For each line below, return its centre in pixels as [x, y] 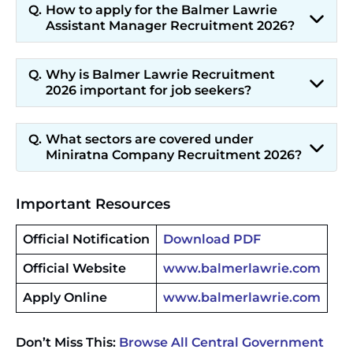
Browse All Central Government [221, 342]
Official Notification [86, 239]
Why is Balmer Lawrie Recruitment [160, 74]
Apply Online [65, 297]
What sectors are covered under [150, 139]
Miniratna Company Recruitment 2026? [174, 155]
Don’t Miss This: [67, 342]
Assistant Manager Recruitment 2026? [170, 26]
